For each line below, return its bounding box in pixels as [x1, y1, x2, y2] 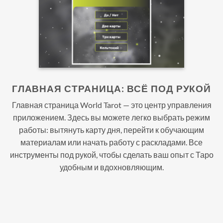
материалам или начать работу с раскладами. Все [20, 137, 203, 147]
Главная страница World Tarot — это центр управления [11, 100, 212, 110]
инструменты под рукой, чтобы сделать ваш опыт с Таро [9, 150, 214, 160]
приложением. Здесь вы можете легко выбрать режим [13, 112, 210, 122]
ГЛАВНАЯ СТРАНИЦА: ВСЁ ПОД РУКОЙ [11, 82, 212, 94]
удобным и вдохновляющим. [59, 162, 164, 172]
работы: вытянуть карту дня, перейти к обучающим [19, 125, 204, 135]
